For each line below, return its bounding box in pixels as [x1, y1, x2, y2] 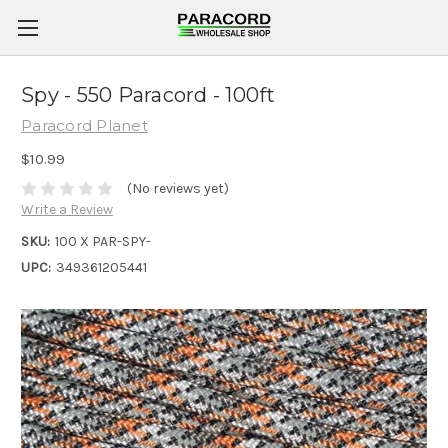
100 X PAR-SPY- [54, 233, 151, 251]
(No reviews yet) [126, 180, 229, 198]
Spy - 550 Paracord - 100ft [21, 83, 276, 108]
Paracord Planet [21, 116, 148, 135]
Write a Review [21, 201, 113, 219]
